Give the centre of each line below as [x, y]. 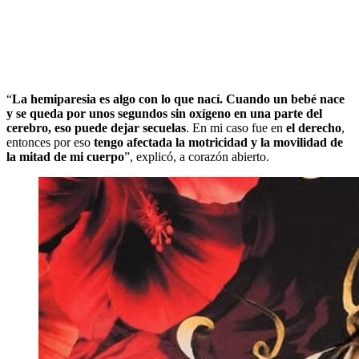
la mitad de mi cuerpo [65, 156]
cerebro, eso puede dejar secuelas [96, 127]
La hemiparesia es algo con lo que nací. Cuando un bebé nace [178, 99]
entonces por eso [50, 142]
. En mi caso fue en [234, 127]
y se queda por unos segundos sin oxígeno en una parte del [164, 113]
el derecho [312, 127]
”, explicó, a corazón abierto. [197, 156]
